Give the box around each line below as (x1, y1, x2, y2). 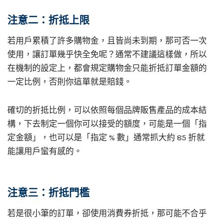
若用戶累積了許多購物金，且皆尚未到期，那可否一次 (7, 36, 207, 45)
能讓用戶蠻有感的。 (7, 146, 82, 156)
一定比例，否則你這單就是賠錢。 (7, 77, 132, 87)
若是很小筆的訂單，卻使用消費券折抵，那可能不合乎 (7, 208, 207, 218)
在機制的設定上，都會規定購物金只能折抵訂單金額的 (7, 63, 207, 73)
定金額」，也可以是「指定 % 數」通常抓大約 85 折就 (7, 132, 205, 142)
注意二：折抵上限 (7, 14, 89, 26)
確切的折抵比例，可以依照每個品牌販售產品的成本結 (7, 105, 207, 115)
